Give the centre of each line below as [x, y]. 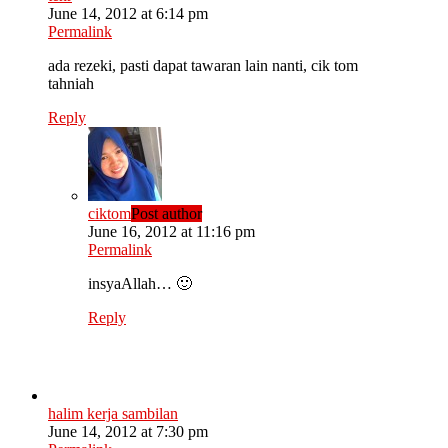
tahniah [71, 84]
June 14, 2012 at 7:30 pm [128, 432]
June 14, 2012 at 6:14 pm [128, 14]
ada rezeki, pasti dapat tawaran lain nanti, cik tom [203, 66]
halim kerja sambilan [113, 414]
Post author [166, 214]
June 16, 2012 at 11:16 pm [171, 232]
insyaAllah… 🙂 [140, 284]
